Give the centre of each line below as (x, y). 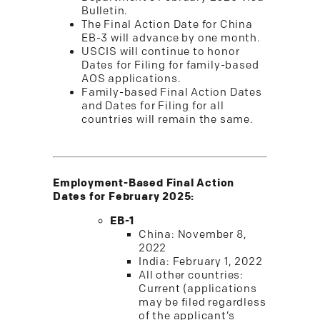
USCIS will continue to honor (161, 52)
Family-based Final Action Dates (172, 92)
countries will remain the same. (167, 120)
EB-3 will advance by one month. (171, 38)
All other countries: (191, 275)
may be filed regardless (202, 302)
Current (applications (198, 289)
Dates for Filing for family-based (170, 65)
